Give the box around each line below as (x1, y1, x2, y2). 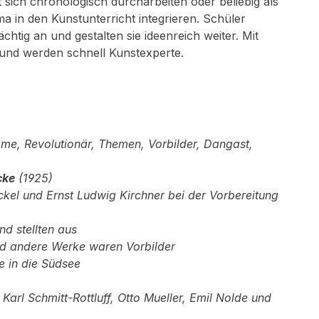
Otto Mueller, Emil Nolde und (117, 291, 271, 305)
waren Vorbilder (89, 239, 175, 253)
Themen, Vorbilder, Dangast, (98, 137, 253, 151)
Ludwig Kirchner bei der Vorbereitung (77, 188, 278, 202)
